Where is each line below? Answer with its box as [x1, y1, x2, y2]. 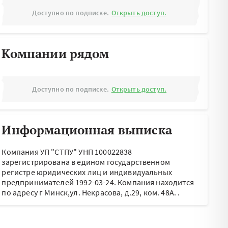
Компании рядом [2, 45, 109, 62]
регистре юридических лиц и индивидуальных [2, 167, 172, 177]
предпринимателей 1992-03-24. [2, 177, 118, 187]
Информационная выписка [2, 122, 172, 138]
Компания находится [118, 177, 194, 187]
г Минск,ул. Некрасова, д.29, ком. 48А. [39, 187, 177, 197]
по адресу [2, 187, 39, 197]
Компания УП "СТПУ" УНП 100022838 [2, 147, 132, 157]
